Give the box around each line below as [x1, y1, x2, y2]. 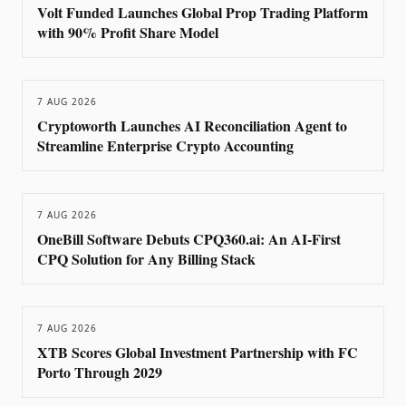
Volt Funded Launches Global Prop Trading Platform [37, 2, 368, 23]
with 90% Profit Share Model [37, 22, 218, 43]
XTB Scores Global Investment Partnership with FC [37, 342, 358, 362]
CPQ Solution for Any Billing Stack [37, 248, 256, 269]
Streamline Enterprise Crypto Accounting [37, 135, 294, 156]
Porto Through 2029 [37, 362, 162, 382]
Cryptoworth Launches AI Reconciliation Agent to [37, 115, 347, 136]
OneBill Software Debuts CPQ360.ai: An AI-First [37, 228, 341, 249]
